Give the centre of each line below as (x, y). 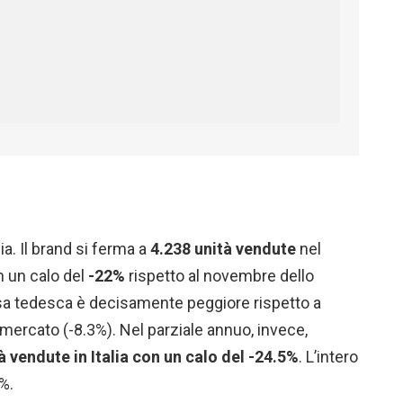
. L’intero (328, 357)
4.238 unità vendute (221, 249)
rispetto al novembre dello (219, 276)
